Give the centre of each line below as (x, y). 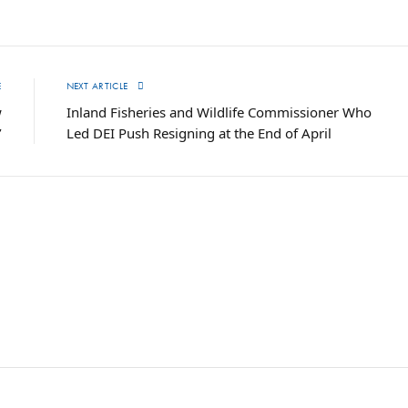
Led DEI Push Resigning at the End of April (199, 133)
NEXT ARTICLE (98, 85)
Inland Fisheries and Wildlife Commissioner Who (219, 112)
